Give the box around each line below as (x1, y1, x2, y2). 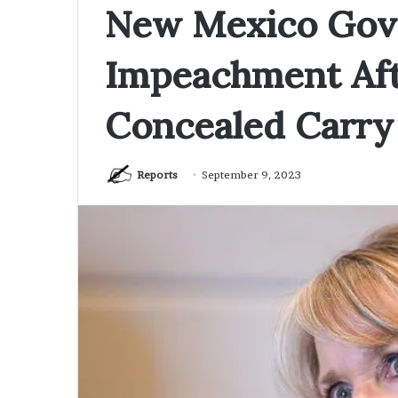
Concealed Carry (105, 102, 394, 148)
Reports (137, 168, 178, 181)
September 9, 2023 (202, 168, 301, 181)
